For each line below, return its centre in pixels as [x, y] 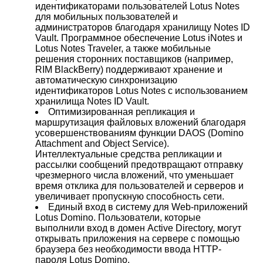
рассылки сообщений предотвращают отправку [139, 165]
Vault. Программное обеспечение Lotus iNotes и [139, 38]
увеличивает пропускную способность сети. [130, 196]
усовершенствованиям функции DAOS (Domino [139, 133]
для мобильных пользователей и [107, 17]
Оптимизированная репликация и [122, 112]
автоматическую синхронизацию [106, 80]
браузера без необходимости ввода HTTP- [128, 249]
